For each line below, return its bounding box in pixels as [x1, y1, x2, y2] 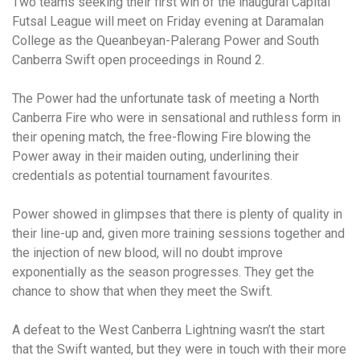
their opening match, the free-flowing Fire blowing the [12, 129, 311, 145]
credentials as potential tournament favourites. [12, 168, 272, 183]
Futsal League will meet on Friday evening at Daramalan [12, 14, 324, 29]
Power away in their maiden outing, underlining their [12, 149, 299, 164]
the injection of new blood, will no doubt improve [12, 245, 283, 260]
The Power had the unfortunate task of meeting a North [12, 91, 319, 106]
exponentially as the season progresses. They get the [12, 264, 314, 280]
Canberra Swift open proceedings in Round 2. [12, 52, 264, 67]
